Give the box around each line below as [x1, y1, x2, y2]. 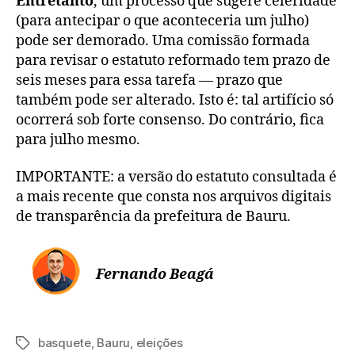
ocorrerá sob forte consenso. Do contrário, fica [16, 110, 324, 129]
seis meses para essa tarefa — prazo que [16, 71, 283, 90]
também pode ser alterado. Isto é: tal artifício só [16, 90, 334, 109]
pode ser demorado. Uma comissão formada [16, 31, 313, 50]
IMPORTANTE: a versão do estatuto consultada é [16, 168, 337, 187]
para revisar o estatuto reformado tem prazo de [16, 51, 330, 70]
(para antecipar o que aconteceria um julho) [16, 11, 309, 30]
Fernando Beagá [96, 265, 214, 284]
